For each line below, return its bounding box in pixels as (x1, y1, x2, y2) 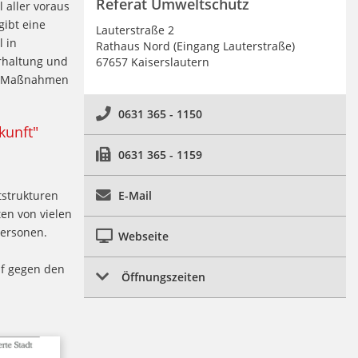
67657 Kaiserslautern (95, 54, 209, 70)
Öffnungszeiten (121, 268, 205, 284)
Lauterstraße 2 (95, 22, 174, 38)
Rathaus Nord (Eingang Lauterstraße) (95, 38, 295, 54)
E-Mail (117, 187, 152, 203)
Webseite (117, 228, 169, 244)
